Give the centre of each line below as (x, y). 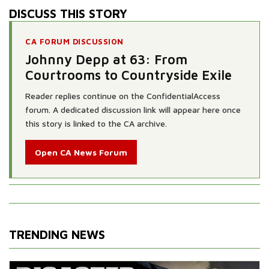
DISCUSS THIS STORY (68, 13)
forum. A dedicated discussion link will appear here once (133, 109)
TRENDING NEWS (57, 234)
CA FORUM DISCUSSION (74, 41)
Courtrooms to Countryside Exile (128, 75)
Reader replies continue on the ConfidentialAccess (123, 95)
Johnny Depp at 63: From (106, 59)
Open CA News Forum (81, 152)
